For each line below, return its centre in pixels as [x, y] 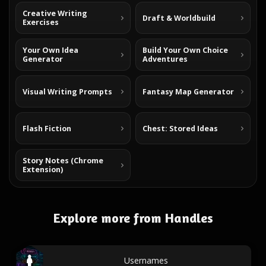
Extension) [43, 170]
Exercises [41, 22]
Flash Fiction [47, 128]
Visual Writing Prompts [67, 91]
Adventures [165, 59]
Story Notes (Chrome [63, 161]
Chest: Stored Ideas [180, 128]
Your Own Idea [50, 50]
